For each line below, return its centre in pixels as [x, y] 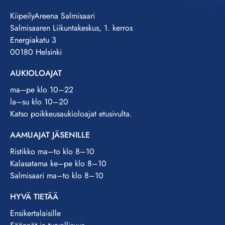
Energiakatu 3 [33, 40]
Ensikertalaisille [35, 213]
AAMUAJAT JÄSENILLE [50, 135]
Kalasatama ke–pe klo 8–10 [58, 163]
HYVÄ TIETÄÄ [34, 196]
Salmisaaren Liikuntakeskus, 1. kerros [71, 28]
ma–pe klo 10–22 [42, 89]
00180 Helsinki [36, 52]
